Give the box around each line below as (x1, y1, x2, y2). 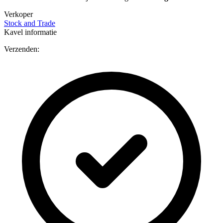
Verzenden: (4, 44, 39, 53)
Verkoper (4, 9, 33, 18)
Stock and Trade (4, 18, 55, 27)
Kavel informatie (4, 27, 57, 36)
